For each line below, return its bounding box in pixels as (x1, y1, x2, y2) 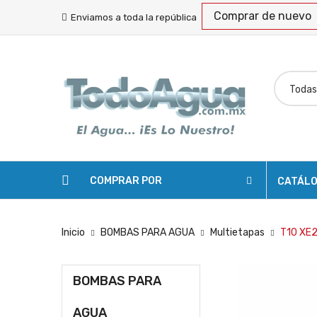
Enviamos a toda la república (71, 12, 199, 23)
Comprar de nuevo (214, 9, 311, 23)
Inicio (62, 226, 85, 238)
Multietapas (210, 226, 265, 238)
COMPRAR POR (90, 174, 162, 187)
